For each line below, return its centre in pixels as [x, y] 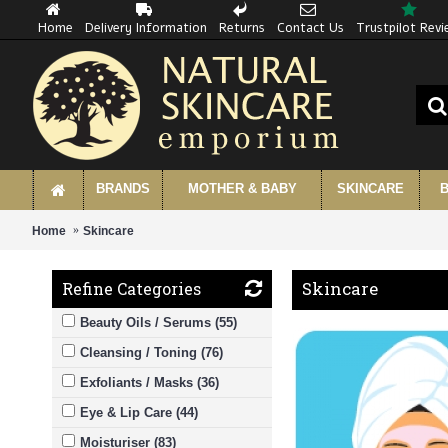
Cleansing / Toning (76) [151, 352]
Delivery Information [146, 28]
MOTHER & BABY [242, 188]
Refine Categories [131, 288]
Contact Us [310, 28]
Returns [242, 28]
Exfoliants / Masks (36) [149, 382]
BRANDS [123, 188]
